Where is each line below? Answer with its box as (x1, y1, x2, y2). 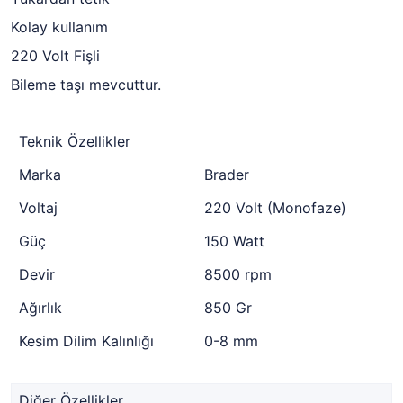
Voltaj (19, 199, 58, 217)
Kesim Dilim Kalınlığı (19, 332, 154, 350)
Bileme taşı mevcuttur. (11, 76, 161, 94)
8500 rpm (204, 265, 272, 283)
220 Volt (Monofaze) (204, 199, 346, 217)
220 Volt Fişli (11, 47, 100, 65)
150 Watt (204, 232, 264, 250)
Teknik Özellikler (19, 132, 130, 150)
